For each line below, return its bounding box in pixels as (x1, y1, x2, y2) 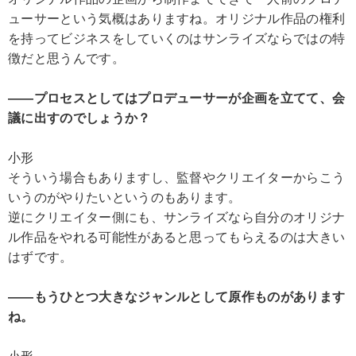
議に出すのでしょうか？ (8, 110, 151, 125)
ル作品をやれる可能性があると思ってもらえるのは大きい (8, 230, 346, 244)
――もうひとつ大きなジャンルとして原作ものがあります (8, 289, 346, 304)
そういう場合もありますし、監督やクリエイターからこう (8, 170, 346, 184)
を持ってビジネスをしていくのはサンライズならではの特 (8, 31, 346, 45)
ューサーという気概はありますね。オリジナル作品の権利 (8, 11, 346, 25)
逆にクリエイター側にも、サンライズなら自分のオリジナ (8, 210, 346, 224)
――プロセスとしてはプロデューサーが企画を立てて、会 (8, 91, 346, 105)
